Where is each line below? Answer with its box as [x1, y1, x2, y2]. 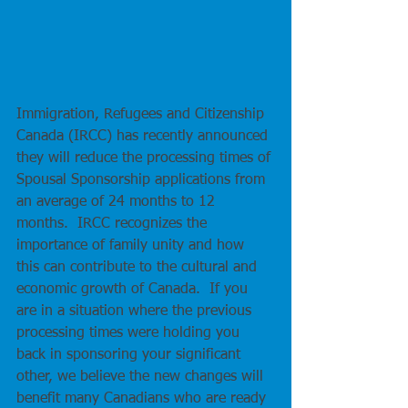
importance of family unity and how [16, 238, 249, 253]
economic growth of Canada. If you [16, 281, 252, 297]
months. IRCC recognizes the [16, 216, 211, 231]
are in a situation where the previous [16, 303, 256, 319]
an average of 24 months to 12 [16, 194, 219, 209]
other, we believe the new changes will [16, 369, 268, 384]
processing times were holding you [16, 325, 244, 341]
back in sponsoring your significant [16, 347, 245, 362]
